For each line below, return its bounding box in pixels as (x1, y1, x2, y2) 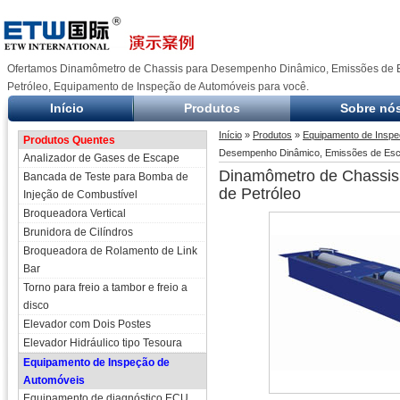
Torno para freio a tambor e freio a (23, 281, 187, 294)
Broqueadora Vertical (23, 207, 126, 220)
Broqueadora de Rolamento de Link (23, 245, 197, 257)
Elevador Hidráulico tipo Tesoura (23, 337, 182, 349)
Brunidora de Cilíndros (23, 226, 133, 238)
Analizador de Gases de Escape (23, 152, 179, 164)
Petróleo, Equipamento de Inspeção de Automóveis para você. (7, 80, 309, 93)
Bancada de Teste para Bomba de (23, 171, 188, 183)
